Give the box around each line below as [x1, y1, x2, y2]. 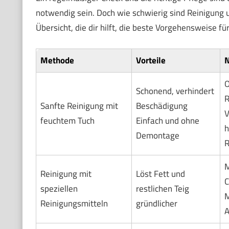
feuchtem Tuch [40, 113, 95, 127]
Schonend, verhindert [135, 84, 214, 98]
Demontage [135, 128, 179, 142]
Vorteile [135, 53, 166, 67]
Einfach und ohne [135, 113, 199, 127]
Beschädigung [135, 99, 188, 112]
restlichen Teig [135, 181, 189, 195]
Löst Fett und [135, 167, 185, 180]
